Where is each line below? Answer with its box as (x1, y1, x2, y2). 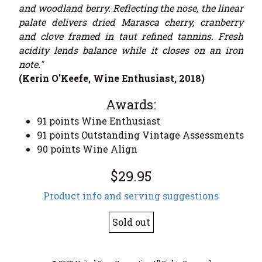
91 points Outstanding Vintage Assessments (37, 129, 244, 142)
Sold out (112, 216, 150, 229)
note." (19, 58, 43, 71)
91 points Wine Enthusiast (37, 115, 160, 127)
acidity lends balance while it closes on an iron (19, 44, 243, 57)
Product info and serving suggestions (43, 189, 219, 202)
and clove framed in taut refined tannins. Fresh (19, 30, 243, 43)
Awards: (106, 96, 156, 113)
